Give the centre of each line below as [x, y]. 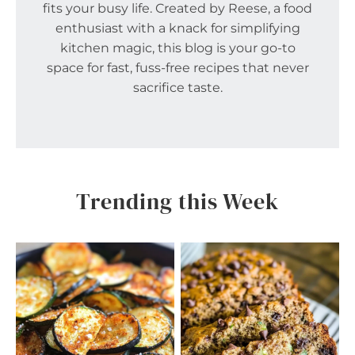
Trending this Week [177, 202]
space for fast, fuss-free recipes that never [177, 68]
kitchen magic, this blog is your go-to [177, 48]
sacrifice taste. [177, 88]
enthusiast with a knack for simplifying [177, 29]
